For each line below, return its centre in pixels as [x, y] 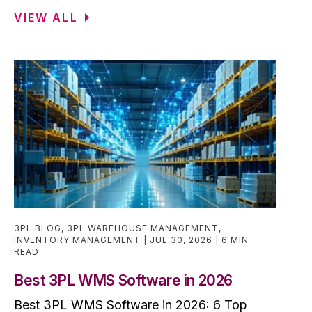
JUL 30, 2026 [182, 240]
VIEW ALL [46, 17]
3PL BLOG [38, 228]
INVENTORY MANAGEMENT [77, 240]
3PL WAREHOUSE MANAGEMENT [143, 228]
